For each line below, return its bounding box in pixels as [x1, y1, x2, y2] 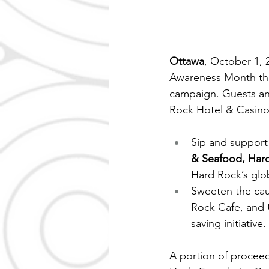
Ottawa [169, 55, 204, 68]
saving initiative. [191, 217, 266, 231]
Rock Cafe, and [191, 201, 267, 214]
